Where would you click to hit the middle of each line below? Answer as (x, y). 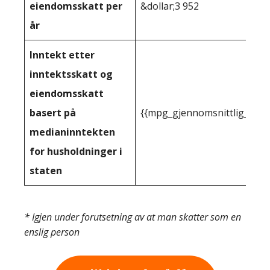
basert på (53, 113)
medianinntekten (72, 132)
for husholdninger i (76, 151)
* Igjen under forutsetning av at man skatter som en (133, 217)
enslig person (52, 232)
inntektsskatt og (71, 74)
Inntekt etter (62, 55)
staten (46, 171)
